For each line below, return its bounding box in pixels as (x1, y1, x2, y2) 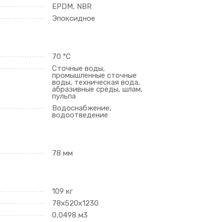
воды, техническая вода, (52, 78, 141, 87)
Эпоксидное (52, 14, 96, 23)
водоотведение (52, 111, 109, 119)
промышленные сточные (52, 71, 137, 80)
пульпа (52, 92, 76, 101)
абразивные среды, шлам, (52, 85, 143, 94)
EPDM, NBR (52, 2, 92, 11)
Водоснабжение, (52, 104, 112, 112)
